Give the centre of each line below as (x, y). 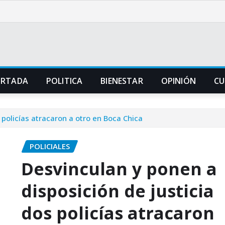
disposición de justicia (118, 191)
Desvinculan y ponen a (119, 168)
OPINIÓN (178, 81)
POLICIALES (50, 146)
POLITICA (64, 81)
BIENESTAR (122, 81)
